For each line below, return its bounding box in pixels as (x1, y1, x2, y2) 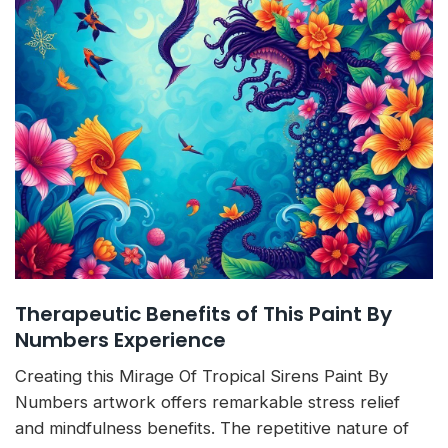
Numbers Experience (15, 325, 226, 354)
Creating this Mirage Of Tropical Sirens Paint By (15, 365, 388, 386)
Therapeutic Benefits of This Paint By (15, 299, 392, 328)
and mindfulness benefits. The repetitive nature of (15, 417, 409, 438)
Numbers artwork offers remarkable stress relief (15, 391, 400, 412)
